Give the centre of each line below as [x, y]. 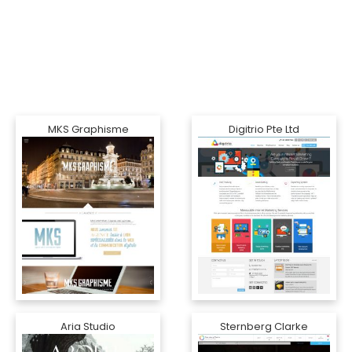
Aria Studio [88, 326]
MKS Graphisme [88, 129]
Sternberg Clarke [264, 326]
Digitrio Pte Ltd [264, 129]
